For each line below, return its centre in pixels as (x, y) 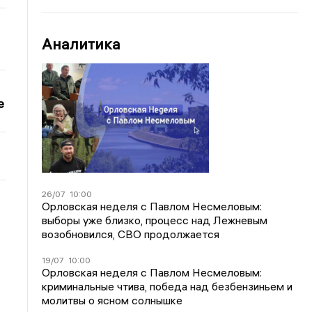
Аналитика (81, 44)
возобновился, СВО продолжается (131, 234)
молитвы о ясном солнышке (112, 300)
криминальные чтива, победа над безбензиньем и (167, 286)
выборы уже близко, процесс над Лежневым (155, 220)
